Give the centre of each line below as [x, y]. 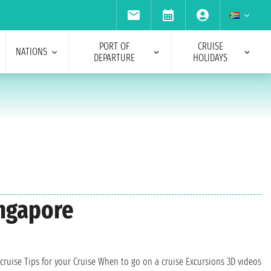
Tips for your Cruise [60, 262]
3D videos [244, 262]
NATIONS [31, 52]
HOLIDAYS [211, 57]
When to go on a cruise [141, 262]
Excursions [205, 262]
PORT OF [114, 46]
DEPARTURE [114, 57]
